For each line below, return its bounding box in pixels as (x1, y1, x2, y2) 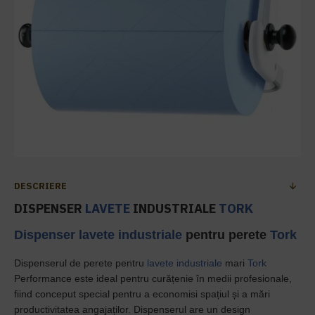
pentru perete (182, 228, 270, 242)
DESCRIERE (14, 180, 67, 192)
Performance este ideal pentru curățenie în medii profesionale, (14, 273, 292, 284)
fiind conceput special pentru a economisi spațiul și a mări (14, 288, 270, 300)
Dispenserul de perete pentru (14, 257, 147, 269)
